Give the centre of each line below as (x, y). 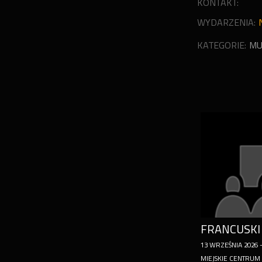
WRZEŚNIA (225, 245)
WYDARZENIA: (226, 23)
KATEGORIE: (221, 45)
